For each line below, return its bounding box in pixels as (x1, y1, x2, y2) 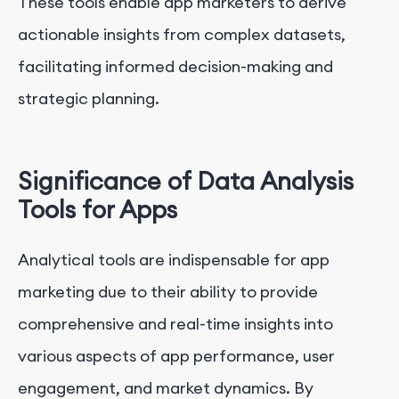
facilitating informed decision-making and (18, 55, 333, 77)
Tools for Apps (18, 194, 177, 225)
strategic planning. (18, 87, 159, 109)
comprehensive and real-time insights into (18, 313, 333, 334)
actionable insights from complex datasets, (18, 23, 346, 45)
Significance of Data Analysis (18, 166, 354, 197)
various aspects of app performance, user (18, 345, 335, 366)
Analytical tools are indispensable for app (18, 248, 330, 270)
